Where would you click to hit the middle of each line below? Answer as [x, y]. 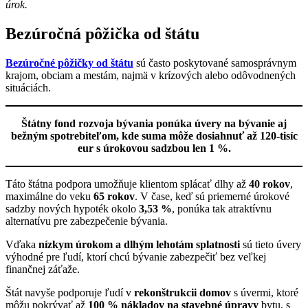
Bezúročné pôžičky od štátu [69, 63]
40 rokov [269, 184]
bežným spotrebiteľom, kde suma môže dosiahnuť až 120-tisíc [154, 135]
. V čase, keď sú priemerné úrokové [212, 196]
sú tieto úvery [271, 244]
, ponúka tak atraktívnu [222, 208]
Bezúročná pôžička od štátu [102, 33]
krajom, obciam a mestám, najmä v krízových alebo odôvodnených [151, 75]
